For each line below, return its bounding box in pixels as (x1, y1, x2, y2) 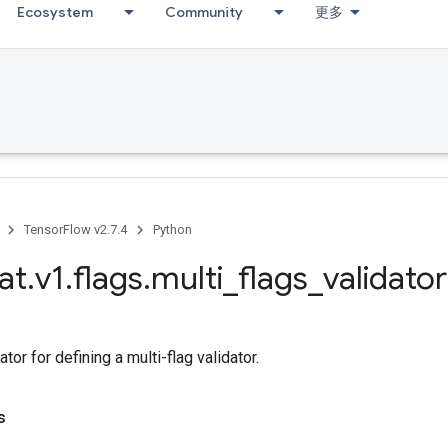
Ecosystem (17, 3, 93, 21)
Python (153, 222, 192, 237)
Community (165, 3, 243, 21)
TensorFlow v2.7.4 (24, 222, 127, 237)
